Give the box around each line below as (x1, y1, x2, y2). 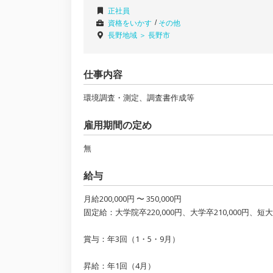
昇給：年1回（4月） (83, 260, 155, 272)
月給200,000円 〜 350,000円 (83, 193, 182, 205)
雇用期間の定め (83, 119, 152, 132)
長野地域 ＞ (108, 31, 148, 40)
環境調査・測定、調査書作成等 (83, 92, 194, 104)
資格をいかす (108, 19, 152, 28)
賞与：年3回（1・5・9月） (83, 233, 180, 245)
